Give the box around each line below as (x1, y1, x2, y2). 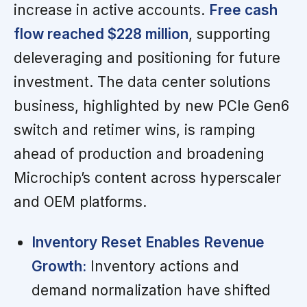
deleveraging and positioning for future (14, 49, 280, 66)
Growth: (31, 257, 86, 275)
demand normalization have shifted (31, 281, 271, 299)
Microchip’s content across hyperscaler (14, 169, 281, 186)
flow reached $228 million (14, 25, 188, 42)
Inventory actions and (86, 257, 239, 275)
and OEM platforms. (14, 193, 147, 210)
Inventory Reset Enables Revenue (31, 233, 265, 251)
